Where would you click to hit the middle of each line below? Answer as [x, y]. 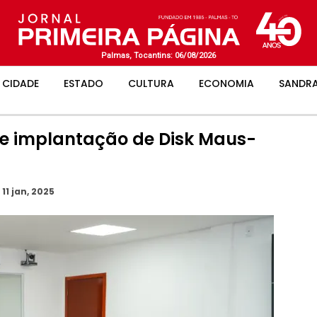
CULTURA [151, 83]
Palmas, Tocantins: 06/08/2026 [158, 56]
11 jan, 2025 [28, 191]
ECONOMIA [226, 83]
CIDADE [21, 83]
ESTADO [83, 83]
